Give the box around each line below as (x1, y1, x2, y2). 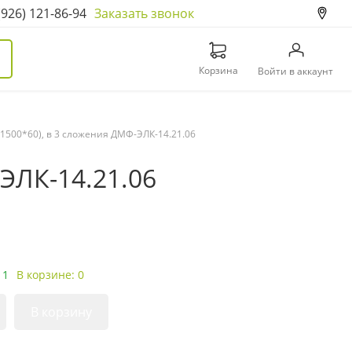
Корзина (198, 64, 238, 77)
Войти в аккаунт (258, 64, 333, 78)
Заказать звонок (93, 5, 194, 22)
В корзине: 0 (16, 267, 84, 282)
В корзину (31, 303, 92, 321)
